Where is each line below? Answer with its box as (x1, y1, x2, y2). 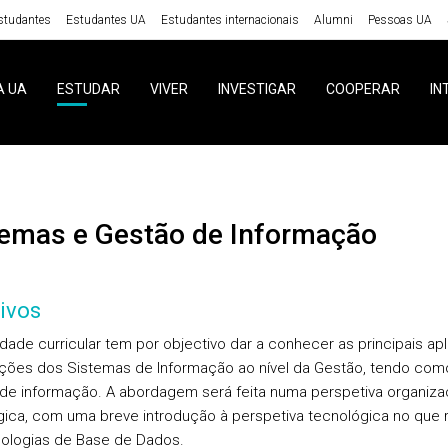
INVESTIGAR (217, 81, 296, 97)
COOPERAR (325, 81, 400, 97)
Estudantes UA (65, 12, 146, 27)
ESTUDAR (56, 81, 120, 97)
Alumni (313, 12, 353, 27)
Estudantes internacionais (160, 12, 299, 27)
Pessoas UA (367, 12, 432, 27)
